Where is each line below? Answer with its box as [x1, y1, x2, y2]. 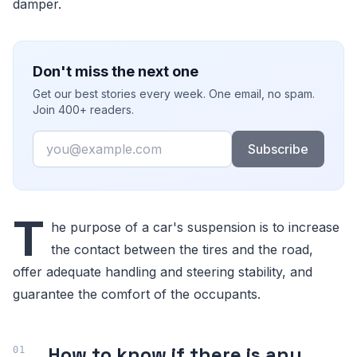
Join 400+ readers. [33, 102, 134, 116]
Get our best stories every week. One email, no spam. [33, 86, 315, 100]
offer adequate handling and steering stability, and [13, 263, 312, 280]
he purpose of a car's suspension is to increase [51, 218, 339, 235]
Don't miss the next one [33, 62, 198, 80]
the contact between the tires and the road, [51, 241, 313, 257]
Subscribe [247, 140, 308, 157]
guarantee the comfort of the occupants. [13, 285, 261, 302]
